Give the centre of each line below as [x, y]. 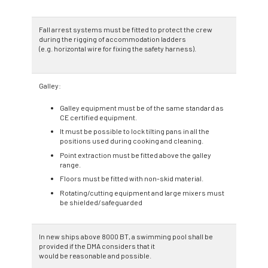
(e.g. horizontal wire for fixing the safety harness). [118, 48]
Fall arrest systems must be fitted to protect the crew [126, 29]
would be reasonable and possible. [95, 255]
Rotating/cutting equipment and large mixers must [142, 192]
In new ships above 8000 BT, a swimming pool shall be [126, 236]
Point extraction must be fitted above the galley [135, 155]
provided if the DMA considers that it [97, 246]
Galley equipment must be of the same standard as [142, 107]
